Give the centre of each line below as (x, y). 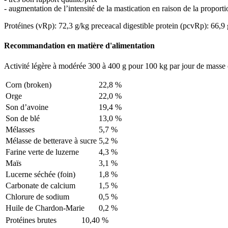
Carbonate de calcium (40, 185)
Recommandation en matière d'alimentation (79, 46)
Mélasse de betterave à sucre (51, 140)
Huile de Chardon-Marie (45, 208)
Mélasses (20, 129)
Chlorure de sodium (37, 196)
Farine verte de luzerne (42, 152)
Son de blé (23, 118)
